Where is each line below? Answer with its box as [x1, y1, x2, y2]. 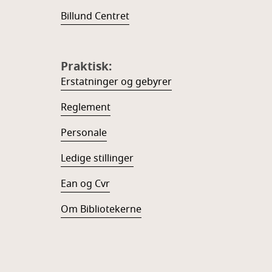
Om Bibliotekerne [61, 202, 141, 217]
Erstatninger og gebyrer [61, 75, 172, 89]
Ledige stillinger [61, 151, 134, 166]
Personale [61, 126, 107, 140]
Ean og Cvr [61, 177, 110, 191]
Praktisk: [61, 58, 112, 75]
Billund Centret [61, 9, 129, 24]
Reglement [61, 100, 110, 115]
